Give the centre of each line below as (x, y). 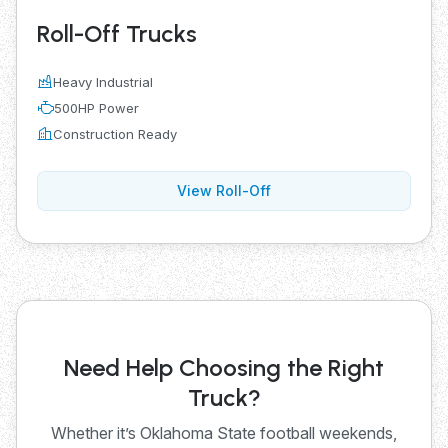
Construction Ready (115, 133)
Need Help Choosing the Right (224, 367)
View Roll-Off (224, 190)
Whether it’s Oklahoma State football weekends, (224, 432)
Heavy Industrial (103, 81)
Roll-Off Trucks (117, 33)
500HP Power (96, 107)
